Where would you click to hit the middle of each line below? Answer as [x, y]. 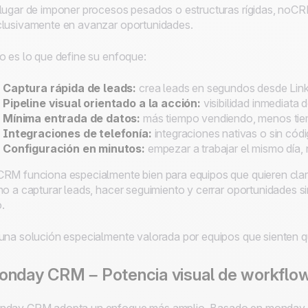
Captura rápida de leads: [70, 88]
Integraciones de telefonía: [77, 133]
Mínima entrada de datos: [72, 118]
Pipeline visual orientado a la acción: [102, 103]
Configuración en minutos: [74, 148]
